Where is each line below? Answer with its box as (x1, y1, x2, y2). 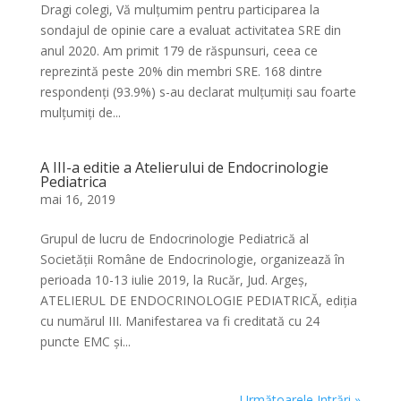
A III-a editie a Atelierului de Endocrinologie (39, 158, 328, 177)
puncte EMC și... (39, 333, 131, 350)
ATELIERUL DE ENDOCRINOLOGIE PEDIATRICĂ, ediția (39, 292, 357, 309)
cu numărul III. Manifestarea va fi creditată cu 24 (39, 312, 320, 329)
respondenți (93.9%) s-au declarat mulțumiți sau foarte (39, 83, 356, 100)
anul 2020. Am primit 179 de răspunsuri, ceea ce (39, 42, 318, 59)
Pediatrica (39, 172, 107, 192)
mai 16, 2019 (39, 191, 115, 208)
